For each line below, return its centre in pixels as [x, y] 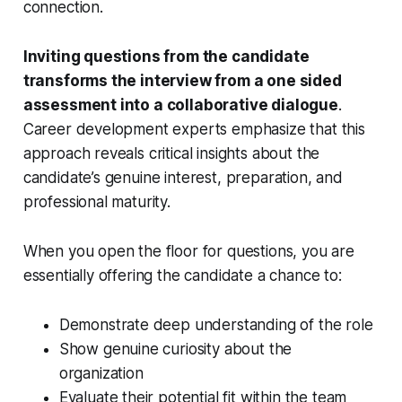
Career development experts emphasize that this [194, 130]
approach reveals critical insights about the [171, 154]
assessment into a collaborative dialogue [180, 105]
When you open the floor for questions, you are [188, 252]
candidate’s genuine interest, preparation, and [183, 178]
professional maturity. [96, 202]
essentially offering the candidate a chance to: [182, 276]
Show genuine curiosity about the [175, 350]
